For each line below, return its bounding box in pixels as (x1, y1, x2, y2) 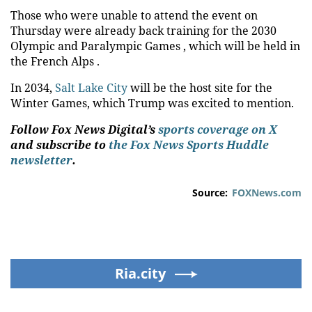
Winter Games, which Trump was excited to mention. (10, 95, 294, 111)
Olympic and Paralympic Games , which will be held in (10, 38, 300, 54)
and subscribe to (10, 136, 106, 153)
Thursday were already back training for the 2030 (10, 22, 276, 38)
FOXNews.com (232, 185, 302, 199)
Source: (192, 185, 228, 199)
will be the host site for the (127, 79, 272, 95)
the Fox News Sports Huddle (106, 136, 269, 153)
